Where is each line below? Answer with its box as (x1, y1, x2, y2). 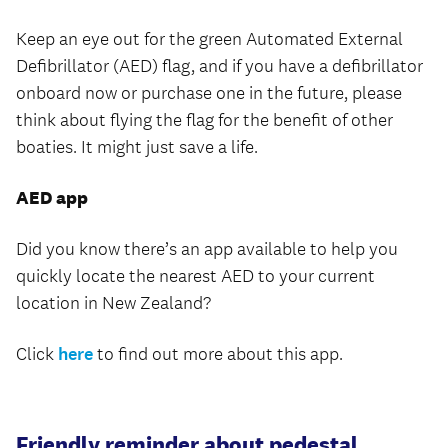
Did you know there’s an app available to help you (16, 238, 398, 260)
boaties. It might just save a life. (16, 136, 258, 158)
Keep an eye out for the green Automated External (16, 28, 403, 50)
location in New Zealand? (16, 292, 211, 314)
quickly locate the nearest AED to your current (16, 265, 375, 287)
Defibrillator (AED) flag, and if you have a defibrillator (16, 55, 423, 77)
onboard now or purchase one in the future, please (16, 82, 402, 104)
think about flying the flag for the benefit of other (16, 109, 393, 131)
